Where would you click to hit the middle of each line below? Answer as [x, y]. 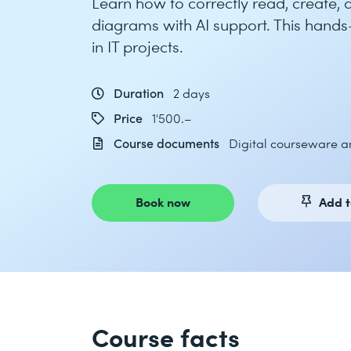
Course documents [166, 143]
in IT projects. [138, 46]
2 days [192, 93]
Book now [163, 201]
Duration [139, 93]
